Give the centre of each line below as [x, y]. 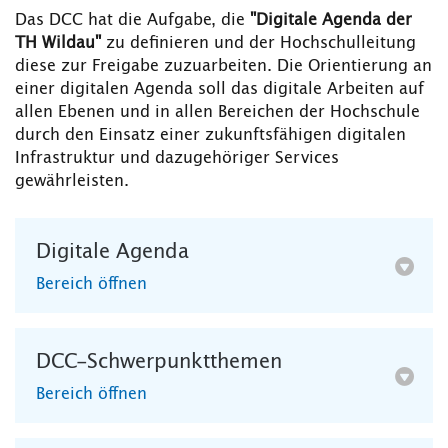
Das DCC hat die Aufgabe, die [132, 20]
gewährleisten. [72, 181]
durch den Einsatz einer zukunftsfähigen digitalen [210, 135]
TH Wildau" [58, 43]
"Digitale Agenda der [331, 20]
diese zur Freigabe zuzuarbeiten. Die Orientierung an [223, 66]
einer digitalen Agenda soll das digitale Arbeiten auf [219, 89]
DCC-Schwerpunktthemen [159, 362]
